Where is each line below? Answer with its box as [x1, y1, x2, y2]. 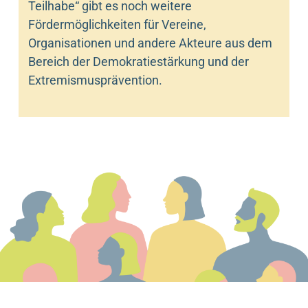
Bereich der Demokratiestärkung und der [27, 54, 249, 69]
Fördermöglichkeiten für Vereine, [27, 16, 206, 32]
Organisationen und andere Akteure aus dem [27, 35, 272, 50]
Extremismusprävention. [27, 72, 162, 87]
